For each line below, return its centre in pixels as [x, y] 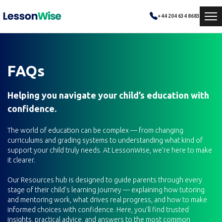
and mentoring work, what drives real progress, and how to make [107, 200]
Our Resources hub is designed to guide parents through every [105, 180]
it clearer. [21, 160]
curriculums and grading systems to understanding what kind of [105, 140]
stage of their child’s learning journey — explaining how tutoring [106, 190]
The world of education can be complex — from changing [95, 130]
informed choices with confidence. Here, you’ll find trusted [98, 210]
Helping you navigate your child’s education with [108, 95]
